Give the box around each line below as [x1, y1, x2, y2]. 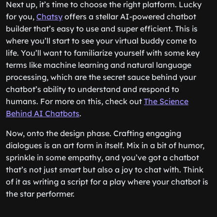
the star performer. [6, 189, 75, 199]
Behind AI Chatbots [6, 108, 79, 118]
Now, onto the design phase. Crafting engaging [6, 128, 181, 138]
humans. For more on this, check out [6, 96, 144, 106]
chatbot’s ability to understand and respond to [6, 84, 179, 94]
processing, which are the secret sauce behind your [6, 72, 196, 82]
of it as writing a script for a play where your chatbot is [6, 177, 208, 186]
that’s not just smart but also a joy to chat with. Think [6, 165, 203, 174]
